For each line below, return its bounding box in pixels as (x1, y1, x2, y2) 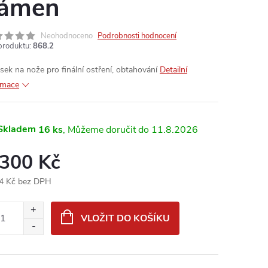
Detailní (160, 64, 187, 75)
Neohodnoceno (41, 31, 93, 41)
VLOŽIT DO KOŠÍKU (80, 212, 170, 225)
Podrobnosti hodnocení (98, 31, 176, 41)
